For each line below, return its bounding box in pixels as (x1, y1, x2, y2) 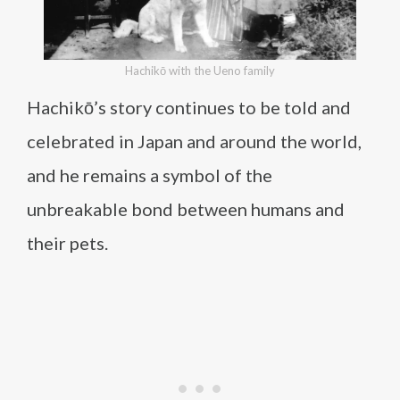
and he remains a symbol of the (27, 164, 272, 186)
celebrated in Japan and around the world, (27, 130, 362, 152)
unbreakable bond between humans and (27, 198, 345, 220)
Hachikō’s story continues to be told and (27, 96, 351, 118)
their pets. (27, 232, 108, 254)
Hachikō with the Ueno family (125, 63, 275, 78)
